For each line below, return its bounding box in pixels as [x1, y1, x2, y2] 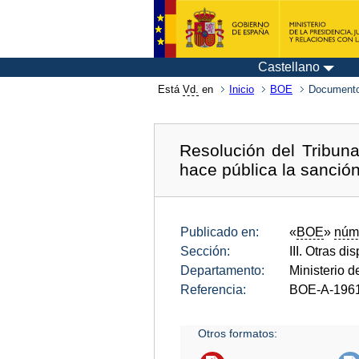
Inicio [229, 83, 254, 95]
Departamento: [180, 263, 264, 277]
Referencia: [180, 282, 246, 296]
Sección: [180, 244, 230, 258]
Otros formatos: [198, 326, 278, 340]
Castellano [258, 60, 320, 74]
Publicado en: [180, 224, 259, 239]
